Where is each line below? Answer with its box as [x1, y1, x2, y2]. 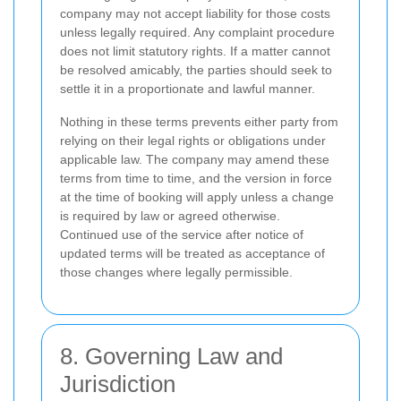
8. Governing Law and [60, 343, 283, 371]
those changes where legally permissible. [60, 265, 293, 280]
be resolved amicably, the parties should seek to [60, 63, 332, 78]
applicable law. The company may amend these [60, 152, 329, 167]
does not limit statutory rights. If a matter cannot [60, 44, 330, 59]
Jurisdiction [60, 371, 175, 398]
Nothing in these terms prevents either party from [60, 115, 338, 130]
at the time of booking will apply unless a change [60, 190, 334, 205]
